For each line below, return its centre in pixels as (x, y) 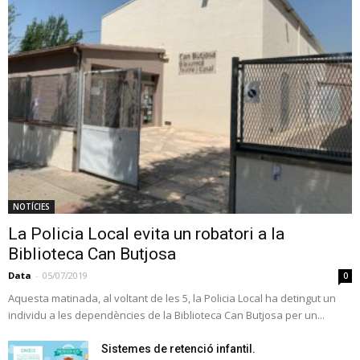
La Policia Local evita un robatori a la (146, 234)
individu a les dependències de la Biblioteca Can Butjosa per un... (166, 315)
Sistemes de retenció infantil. (178, 349)
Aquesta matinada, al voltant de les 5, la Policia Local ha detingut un (172, 299)
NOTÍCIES (31, 207)
